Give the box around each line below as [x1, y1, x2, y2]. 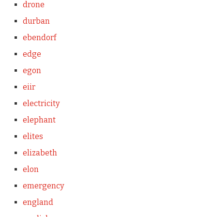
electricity [22, 98, 60, 108]
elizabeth [22, 148, 57, 157]
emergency [22, 181, 64, 190]
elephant [22, 115, 56, 124]
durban [22, 16, 50, 26]
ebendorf [22, 32, 56, 42]
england [22, 197, 53, 207]
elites [22, 131, 43, 141]
